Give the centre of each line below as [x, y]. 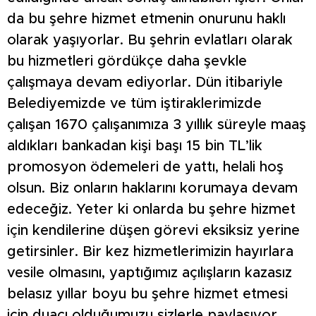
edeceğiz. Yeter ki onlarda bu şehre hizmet [151, 209]
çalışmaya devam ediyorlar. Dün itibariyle [145, 82]
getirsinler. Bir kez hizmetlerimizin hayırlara [150, 251]
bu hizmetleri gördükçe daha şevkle [127, 61]
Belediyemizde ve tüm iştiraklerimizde [134, 103]
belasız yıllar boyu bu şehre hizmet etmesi [147, 294]
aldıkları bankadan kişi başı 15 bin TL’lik [135, 146]
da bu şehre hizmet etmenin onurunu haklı [146, 19]
